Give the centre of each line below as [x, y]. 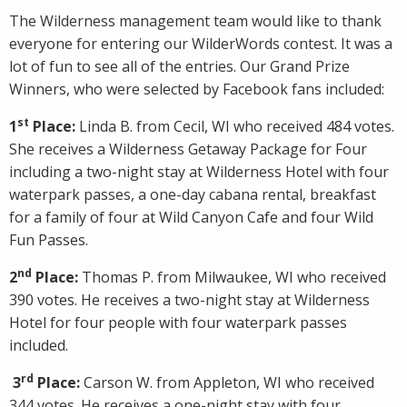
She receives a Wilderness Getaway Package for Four [188, 149]
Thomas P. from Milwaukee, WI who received [234, 278]
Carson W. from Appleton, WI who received [227, 383]
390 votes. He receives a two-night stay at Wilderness [189, 300]
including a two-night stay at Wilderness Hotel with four [199, 172]
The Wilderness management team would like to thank [195, 21]
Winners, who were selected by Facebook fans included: [197, 89]
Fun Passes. [49, 240]
